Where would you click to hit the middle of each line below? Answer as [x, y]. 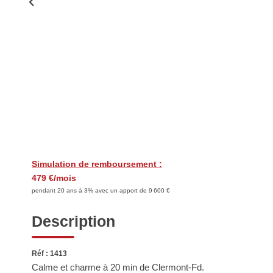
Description [73, 221]
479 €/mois [54, 178]
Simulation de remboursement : [97, 164]
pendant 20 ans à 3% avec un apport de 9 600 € [101, 190]
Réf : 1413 [49, 253]
